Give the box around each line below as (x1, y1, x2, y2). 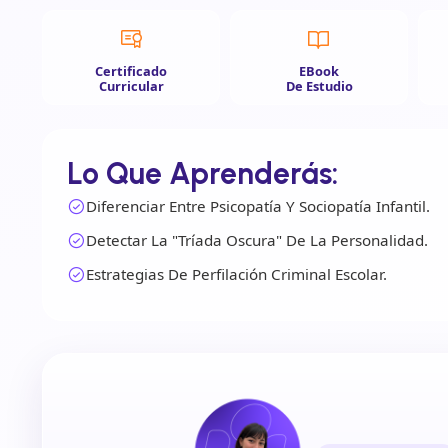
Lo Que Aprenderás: (67, 154, 338, 192)
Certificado (95, 61, 168, 80)
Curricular (98, 76, 164, 95)
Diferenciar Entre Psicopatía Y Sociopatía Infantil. (86, 195, 430, 216)
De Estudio (285, 76, 353, 95)
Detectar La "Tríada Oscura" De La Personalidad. (86, 229, 428, 250)
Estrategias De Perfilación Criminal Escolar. (86, 263, 387, 284)
